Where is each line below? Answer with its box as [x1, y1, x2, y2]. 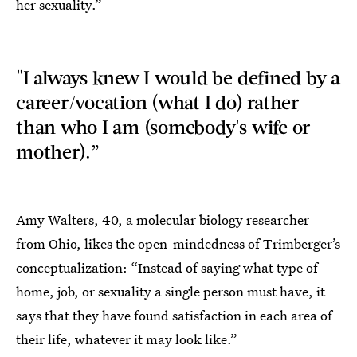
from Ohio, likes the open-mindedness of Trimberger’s [16, 234, 340, 253]
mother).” [16, 139, 100, 163]
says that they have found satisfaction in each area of [16, 306, 332, 324]
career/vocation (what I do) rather [16, 90, 299, 113]
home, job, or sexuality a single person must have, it [16, 282, 325, 300]
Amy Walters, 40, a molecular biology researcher [16, 210, 309, 229]
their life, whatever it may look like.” [16, 330, 237, 348]
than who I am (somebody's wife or [16, 115, 311, 138]
